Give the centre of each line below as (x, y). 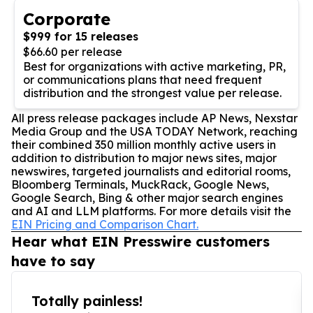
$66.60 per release (73, 51)
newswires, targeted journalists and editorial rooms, (151, 171)
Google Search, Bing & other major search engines (147, 197)
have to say (53, 261)
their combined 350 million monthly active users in (144, 144)
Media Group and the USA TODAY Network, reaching (154, 131)
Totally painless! (87, 300)
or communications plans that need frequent (143, 79)
